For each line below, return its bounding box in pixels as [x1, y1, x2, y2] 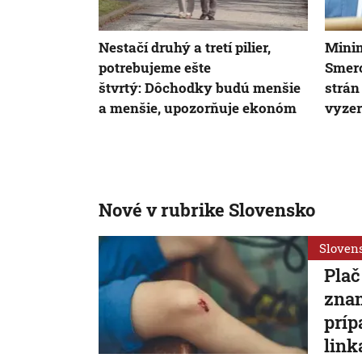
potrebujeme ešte [99, 58, 211, 78]
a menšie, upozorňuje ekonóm [99, 99, 297, 118]
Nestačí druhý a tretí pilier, [99, 38, 271, 57]
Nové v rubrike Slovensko [99, 198, 315, 222]
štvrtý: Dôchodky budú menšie [99, 78, 301, 98]
